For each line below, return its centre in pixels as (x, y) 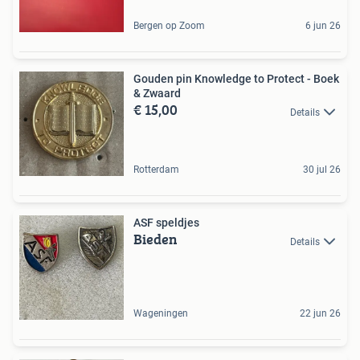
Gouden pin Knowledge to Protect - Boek (236, 79)
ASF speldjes (166, 223)
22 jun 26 (320, 314)
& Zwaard (157, 94)
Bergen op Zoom (169, 26)
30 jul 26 (322, 170)
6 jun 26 (323, 26)
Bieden (155, 239)
